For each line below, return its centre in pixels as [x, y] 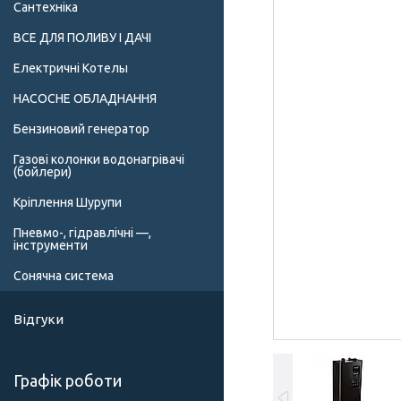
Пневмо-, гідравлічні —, [82, 233]
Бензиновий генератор [81, 129]
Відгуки [38, 320]
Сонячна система [64, 276]
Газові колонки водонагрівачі [99, 160]
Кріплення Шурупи [68, 203]
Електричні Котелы [71, 68]
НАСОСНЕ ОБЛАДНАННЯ [85, 99]
